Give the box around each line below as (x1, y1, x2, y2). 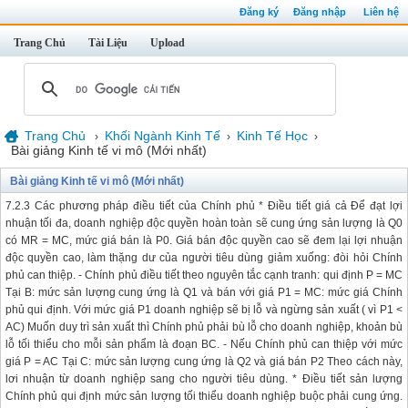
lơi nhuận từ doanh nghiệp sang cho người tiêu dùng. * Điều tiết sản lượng (5, 372, 403, 385)
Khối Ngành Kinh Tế (105, 128, 220, 143)
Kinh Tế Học (237, 128, 308, 143)
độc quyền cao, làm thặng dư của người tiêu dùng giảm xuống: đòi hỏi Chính (5, 251, 403, 264)
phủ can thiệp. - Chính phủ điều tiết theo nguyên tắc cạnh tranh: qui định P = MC (5, 269, 403, 281)
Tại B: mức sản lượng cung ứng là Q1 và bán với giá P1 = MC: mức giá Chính (5, 286, 403, 299)
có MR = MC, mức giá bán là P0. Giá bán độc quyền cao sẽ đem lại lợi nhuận (5, 234, 403, 247)
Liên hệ (363, 6, 399, 17)
